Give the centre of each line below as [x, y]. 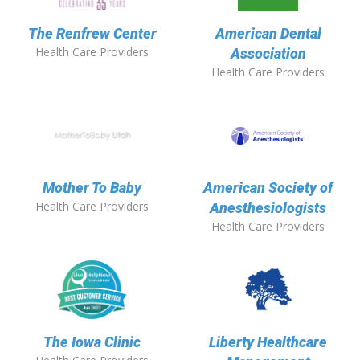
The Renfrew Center [92, 34]
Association [268, 54]
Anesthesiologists [268, 208]
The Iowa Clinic [92, 342]
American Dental [268, 34]
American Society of [268, 188]
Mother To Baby [92, 188]
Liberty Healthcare [268, 342]
